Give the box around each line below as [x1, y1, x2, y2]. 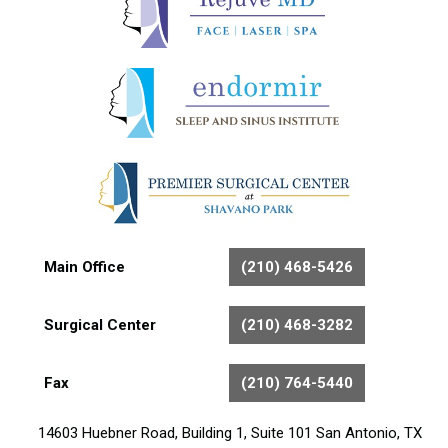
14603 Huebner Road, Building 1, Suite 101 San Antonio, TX [33, 424, 422, 443]
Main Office [43, 258, 125, 277]
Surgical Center [43, 316, 156, 335]
